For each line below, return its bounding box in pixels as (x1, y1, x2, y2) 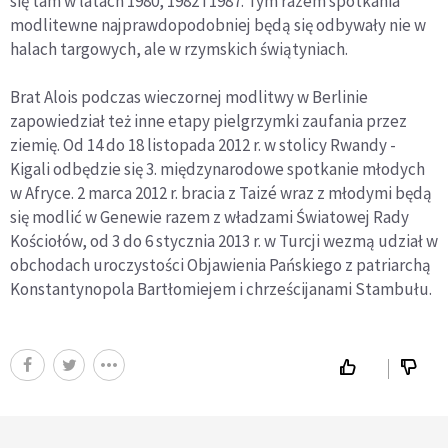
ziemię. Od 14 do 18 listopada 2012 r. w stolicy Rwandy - (10, 134, 396, 156)
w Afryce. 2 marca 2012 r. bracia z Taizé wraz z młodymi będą (10, 182, 432, 204)
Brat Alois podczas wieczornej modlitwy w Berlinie (10, 86, 368, 108)
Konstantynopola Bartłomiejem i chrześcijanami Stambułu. (10, 278, 432, 300)
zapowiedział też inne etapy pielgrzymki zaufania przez (10, 110, 407, 132)
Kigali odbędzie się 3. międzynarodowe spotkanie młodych (10, 158, 425, 180)
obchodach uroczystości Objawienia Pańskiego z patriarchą (10, 254, 431, 276)
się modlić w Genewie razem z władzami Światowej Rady (10, 206, 409, 228)
